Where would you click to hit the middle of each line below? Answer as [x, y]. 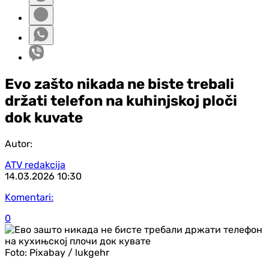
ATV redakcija [35, 165]
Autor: [19, 144]
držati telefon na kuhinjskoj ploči [121, 101]
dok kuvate [44, 117]
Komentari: [29, 197]
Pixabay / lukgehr [69, 252]
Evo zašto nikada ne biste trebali [119, 84]
